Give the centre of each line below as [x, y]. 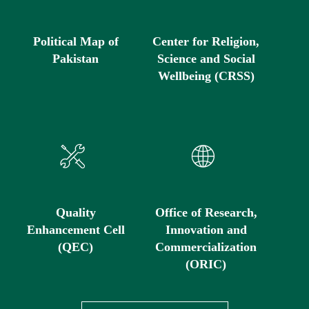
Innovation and [206, 230]
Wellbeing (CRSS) [206, 76]
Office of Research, [206, 213]
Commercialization [206, 247]
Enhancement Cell [76, 230]
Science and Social [206, 59]
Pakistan [76, 59]
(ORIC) [206, 265]
